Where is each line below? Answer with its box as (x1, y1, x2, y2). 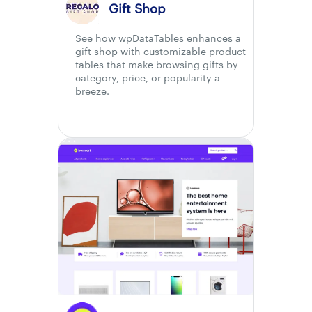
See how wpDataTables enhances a (75, 31, 241, 44)
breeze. (75, 84, 109, 97)
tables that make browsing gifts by (75, 58, 238, 70)
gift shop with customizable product (75, 45, 246, 57)
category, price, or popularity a (75, 71, 220, 84)
